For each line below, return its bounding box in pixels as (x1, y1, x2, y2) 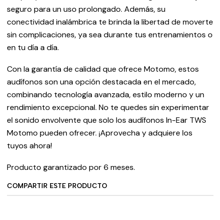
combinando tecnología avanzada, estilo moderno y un (6, 89, 204, 100)
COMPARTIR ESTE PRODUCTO (6, 182, 107, 190)
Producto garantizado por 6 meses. (6, 162, 135, 172)
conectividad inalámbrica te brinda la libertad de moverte (6, 17, 213, 27)
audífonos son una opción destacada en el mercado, (6, 77, 196, 87)
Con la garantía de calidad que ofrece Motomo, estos (6, 64, 199, 74)
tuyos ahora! (6, 140, 52, 151)
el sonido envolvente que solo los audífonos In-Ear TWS (6, 115, 206, 125)
